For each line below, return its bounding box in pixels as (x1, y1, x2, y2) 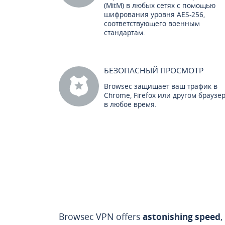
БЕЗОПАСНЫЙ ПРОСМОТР (104, 65, 203, 76)
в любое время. (104, 99, 157, 109)
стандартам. (104, 28, 145, 37)
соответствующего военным (104, 19, 200, 28)
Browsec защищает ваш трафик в (104, 81, 217, 91)
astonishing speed (143, 210, 220, 223)
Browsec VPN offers (59, 210, 143, 222)
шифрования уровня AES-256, (104, 10, 205, 19)
